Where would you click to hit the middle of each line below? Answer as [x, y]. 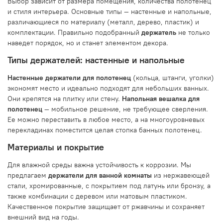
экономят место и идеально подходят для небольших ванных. [108, 88]
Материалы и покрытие [56, 147]
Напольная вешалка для [161, 98]
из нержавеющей [181, 175]
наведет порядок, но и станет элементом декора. [88, 43]
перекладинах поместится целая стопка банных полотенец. [105, 130]
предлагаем [28, 175]
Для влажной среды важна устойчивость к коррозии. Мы [99, 165]
